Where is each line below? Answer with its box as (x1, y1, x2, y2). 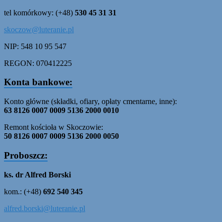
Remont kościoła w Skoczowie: (4, 123, 103, 132)
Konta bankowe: (4, 77, 72, 88)
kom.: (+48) (4, 187, 43, 196)
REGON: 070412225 (4, 58, 72, 67)
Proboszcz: (4, 150, 48, 161)
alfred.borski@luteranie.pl (4, 204, 85, 213)
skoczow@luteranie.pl (4, 25, 74, 34)
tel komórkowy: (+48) (4, 8, 75, 17)
